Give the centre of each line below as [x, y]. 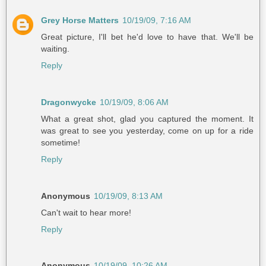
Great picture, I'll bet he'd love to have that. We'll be [147, 37]
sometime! [61, 142]
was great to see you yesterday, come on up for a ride [147, 130]
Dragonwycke [69, 102]
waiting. [55, 48]
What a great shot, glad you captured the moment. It [147, 118]
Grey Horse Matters [80, 20]
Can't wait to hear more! [86, 212]
